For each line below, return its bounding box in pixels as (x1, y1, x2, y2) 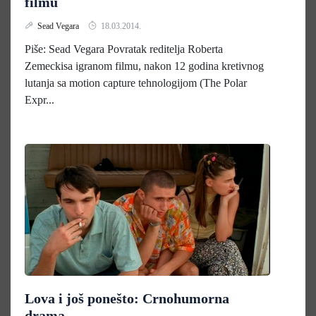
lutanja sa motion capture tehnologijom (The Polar (25, 77, 247, 89)
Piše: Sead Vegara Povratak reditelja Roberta (25, 43, 223, 55)
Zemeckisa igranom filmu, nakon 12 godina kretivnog (25, 60, 264, 72)
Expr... (25, 94, 54, 106)
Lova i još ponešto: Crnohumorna (25, 291, 229, 306)
